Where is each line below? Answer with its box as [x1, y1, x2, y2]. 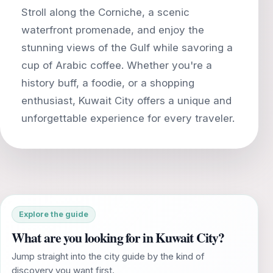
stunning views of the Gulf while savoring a [21, 41, 233, 54]
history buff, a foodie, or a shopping [21, 76, 194, 89]
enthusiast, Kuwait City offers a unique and [21, 94, 232, 107]
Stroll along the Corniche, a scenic [21, 5, 190, 18]
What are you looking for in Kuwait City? [12, 227, 225, 247]
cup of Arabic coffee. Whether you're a [21, 58, 212, 71]
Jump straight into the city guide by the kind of [12, 250, 205, 262]
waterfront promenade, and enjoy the [21, 23, 204, 36]
